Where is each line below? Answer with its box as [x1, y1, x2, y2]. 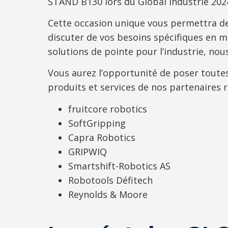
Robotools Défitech [68, 174, 153, 186]
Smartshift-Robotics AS [68, 159, 170, 172]
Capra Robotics [68, 131, 135, 144]
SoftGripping [68, 117, 126, 129]
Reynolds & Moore [68, 188, 148, 201]
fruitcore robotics [68, 102, 147, 115]
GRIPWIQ [68, 145, 107, 158]
